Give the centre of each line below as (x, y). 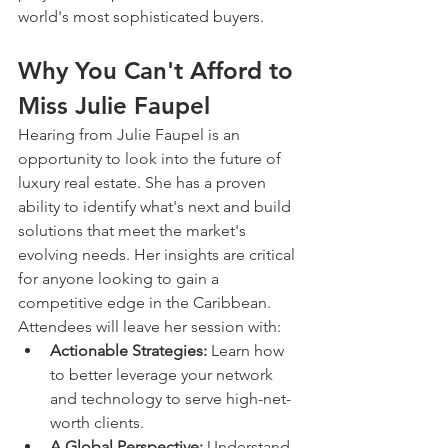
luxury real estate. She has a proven (144, 182)
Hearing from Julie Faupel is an (131, 134)
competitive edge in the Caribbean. (144, 302)
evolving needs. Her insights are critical (158, 254)
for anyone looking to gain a (120, 278)
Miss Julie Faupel (114, 105)
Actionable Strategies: (128, 350)
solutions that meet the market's (134, 230)
